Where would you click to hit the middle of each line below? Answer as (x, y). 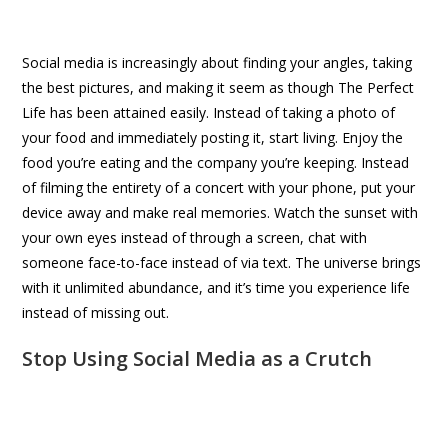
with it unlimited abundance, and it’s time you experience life (216, 287)
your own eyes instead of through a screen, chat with (195, 237)
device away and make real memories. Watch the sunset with (220, 212)
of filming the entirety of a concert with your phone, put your (219, 187)
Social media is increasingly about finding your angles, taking (217, 62)
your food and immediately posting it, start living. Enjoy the (213, 137)
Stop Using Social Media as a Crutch (197, 358)
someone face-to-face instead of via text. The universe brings (222, 262)
